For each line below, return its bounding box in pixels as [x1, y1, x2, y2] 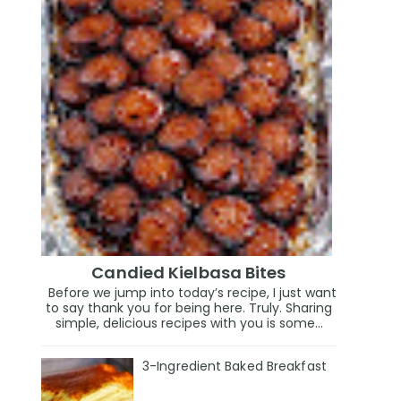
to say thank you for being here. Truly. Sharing [46, 298, 332, 317]
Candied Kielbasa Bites [91, 261, 286, 285]
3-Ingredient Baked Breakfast [142, 356, 327, 375]
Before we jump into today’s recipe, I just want [41, 283, 337, 302]
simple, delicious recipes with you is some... [55, 313, 323, 332]
